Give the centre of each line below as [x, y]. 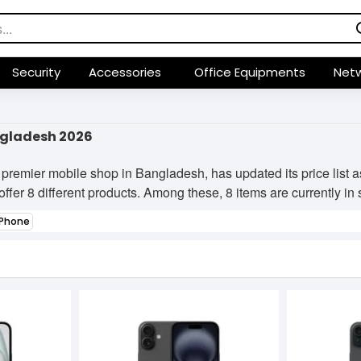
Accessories [125, 72]
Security [37, 72]
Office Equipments [249, 72]
